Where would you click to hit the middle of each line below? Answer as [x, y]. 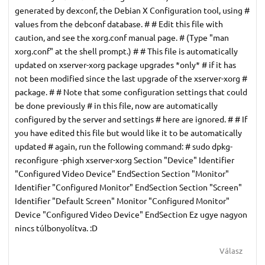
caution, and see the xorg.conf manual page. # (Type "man [122, 37]
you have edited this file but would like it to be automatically [128, 132]
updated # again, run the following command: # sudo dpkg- [124, 146]
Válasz [231, 250]
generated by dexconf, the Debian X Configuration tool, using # [132, 10]
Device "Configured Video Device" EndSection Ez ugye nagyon [131, 214]
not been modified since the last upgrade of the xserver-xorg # [131, 78]
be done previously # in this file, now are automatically [116, 105]
